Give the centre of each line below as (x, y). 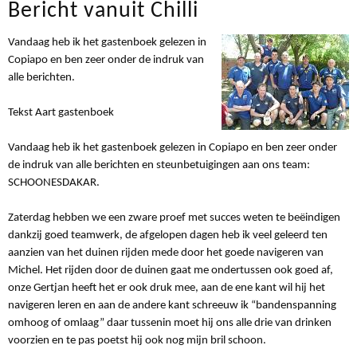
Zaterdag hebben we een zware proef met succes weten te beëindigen (174, 218)
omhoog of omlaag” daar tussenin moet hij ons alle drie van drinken (170, 323)
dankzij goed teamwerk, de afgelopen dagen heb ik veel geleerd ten (168, 235)
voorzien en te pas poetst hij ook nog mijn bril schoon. (137, 340)
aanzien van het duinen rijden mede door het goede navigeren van (166, 253)
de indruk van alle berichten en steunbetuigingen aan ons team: (159, 165)
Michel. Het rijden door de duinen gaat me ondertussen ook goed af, (171, 270)
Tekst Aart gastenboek (61, 112)
